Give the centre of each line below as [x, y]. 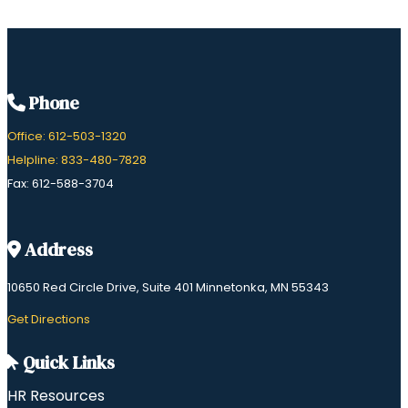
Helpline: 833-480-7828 [77, 160]
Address [57, 250]
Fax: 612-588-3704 [61, 184]
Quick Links [67, 363]
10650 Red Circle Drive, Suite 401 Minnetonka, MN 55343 [168, 288]
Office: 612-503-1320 [67, 137]
